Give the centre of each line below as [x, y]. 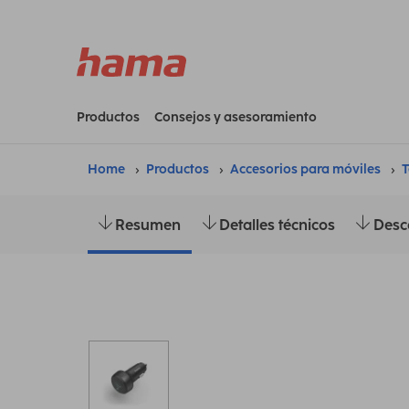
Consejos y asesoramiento [236, 117]
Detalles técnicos [277, 225]
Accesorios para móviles [305, 169]
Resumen [148, 225]
